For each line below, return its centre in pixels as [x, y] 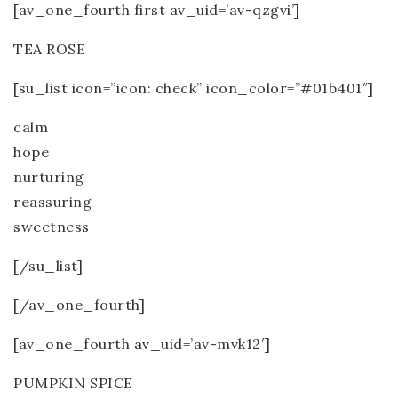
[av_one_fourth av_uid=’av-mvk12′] [142, 344]
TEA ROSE [49, 49]
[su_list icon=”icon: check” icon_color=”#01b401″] [194, 88]
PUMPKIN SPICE [73, 383]
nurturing [49, 177]
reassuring [52, 202]
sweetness [52, 227]
